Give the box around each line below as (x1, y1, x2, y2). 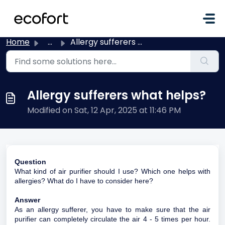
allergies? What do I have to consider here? (15, 177, 153, 185)
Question (15, 158, 46, 166)
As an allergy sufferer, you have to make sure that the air (15, 205, 210, 213)
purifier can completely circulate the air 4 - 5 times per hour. (15, 215, 210, 223)
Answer (15, 196, 40, 204)
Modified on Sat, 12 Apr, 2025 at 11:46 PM (27, 104, 181, 116)
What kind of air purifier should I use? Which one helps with (15, 167, 210, 175)
